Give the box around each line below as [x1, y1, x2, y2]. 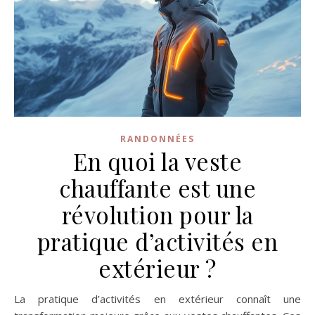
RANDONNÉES [120, 133, 195, 146]
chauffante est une [59, 172, 256, 204]
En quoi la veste [73, 146, 242, 177]
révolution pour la [61, 199, 254, 231]
